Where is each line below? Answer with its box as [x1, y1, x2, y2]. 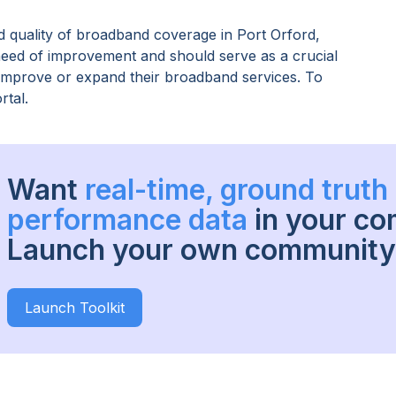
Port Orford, [237, 26, 320, 43]
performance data [7, 202, 247, 238]
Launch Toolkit [25, 299, 125, 317]
